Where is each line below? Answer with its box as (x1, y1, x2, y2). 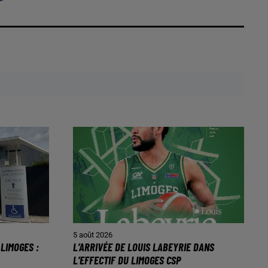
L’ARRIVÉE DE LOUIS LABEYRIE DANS (73, 239, 214, 254)
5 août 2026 (73, 230, 112, 239)
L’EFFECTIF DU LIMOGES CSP (73, 252, 181, 267)
